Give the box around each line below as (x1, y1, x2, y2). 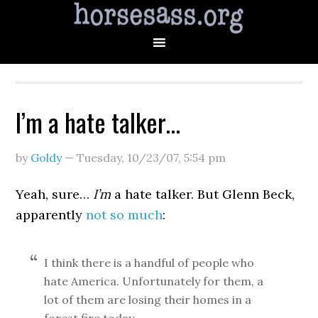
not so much (86, 207, 163, 223)
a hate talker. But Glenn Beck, (111, 186, 295, 202)
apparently (16, 207, 87, 223)
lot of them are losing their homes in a (44, 292, 252, 307)
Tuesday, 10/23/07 (77, 150, 179, 165)
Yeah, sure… (16, 186, 94, 202)
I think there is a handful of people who (44, 256, 255, 270)
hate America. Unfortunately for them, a (44, 274, 264, 288)
